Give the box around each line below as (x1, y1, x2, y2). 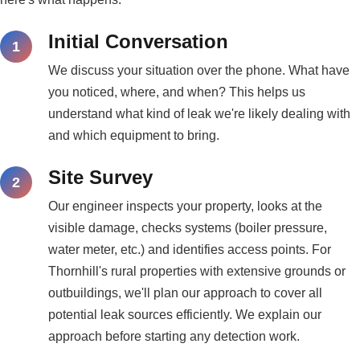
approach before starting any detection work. (48, 329, 300, 344)
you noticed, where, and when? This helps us (48, 85, 305, 100)
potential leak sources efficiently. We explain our (48, 308, 321, 322)
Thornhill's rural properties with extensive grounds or (48, 264, 346, 279)
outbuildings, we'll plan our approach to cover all (48, 286, 322, 301)
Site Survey (48, 166, 153, 189)
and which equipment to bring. (48, 129, 219, 143)
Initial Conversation (48, 31, 228, 53)
